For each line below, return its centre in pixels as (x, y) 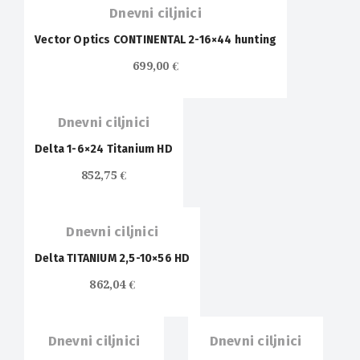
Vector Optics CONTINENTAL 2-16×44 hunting (156, 40)
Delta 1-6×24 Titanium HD (104, 149)
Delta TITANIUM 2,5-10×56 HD (112, 259)
